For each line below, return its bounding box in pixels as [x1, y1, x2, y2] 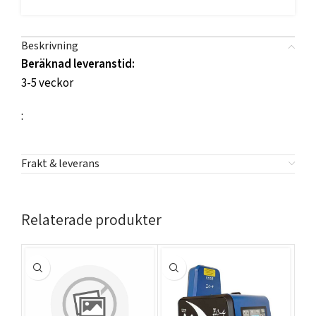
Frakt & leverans [21, 157, 99, 171]
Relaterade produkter [21, 209, 162, 229]
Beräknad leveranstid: [21, 56, 135, 72]
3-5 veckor [21, 75, 73, 91]
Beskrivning [21, 39, 78, 54]
